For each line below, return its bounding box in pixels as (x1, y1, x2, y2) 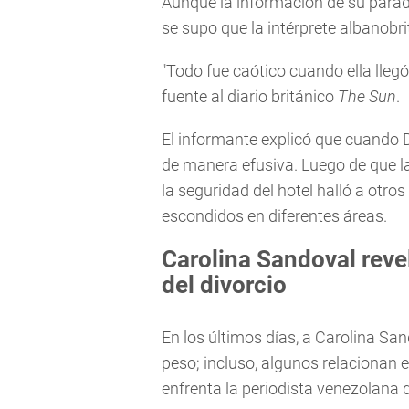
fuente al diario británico (162, 87, 338, 106)
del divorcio (162, 271, 287, 299)
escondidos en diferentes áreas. (162, 206, 387, 226)
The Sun (338, 87, 396, 106)
